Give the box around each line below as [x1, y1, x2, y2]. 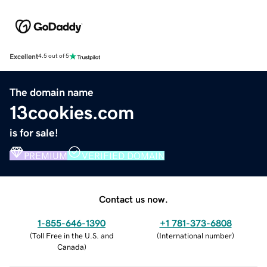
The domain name [10, 86, 94, 98]
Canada [57, 243, 84, 251]
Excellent [10, 52, 38, 60]
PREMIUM [24, 150, 67, 160]
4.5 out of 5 [38, 53, 69, 60]
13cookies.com [10, 103, 134, 122]
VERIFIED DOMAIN [82, 150, 164, 160]
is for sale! [10, 127, 58, 138]
